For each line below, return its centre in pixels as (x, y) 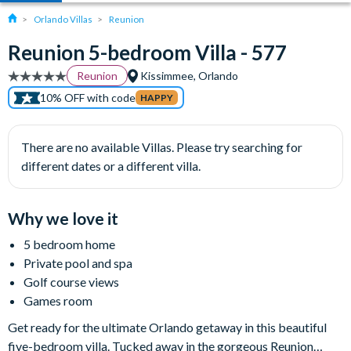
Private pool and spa (78, 263)
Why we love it (63, 218)
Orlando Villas (63, 19)
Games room (58, 300)
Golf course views (71, 282)
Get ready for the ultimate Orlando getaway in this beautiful (167, 327)
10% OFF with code (88, 98)
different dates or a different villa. (111, 166)
